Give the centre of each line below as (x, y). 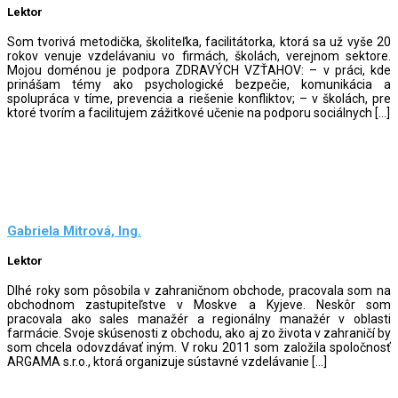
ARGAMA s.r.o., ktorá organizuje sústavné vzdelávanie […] (167, 361)
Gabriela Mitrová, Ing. (74, 231)
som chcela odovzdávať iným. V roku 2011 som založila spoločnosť (199, 347)
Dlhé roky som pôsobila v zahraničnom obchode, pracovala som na (199, 290)
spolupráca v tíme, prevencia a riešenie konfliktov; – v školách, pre (199, 98)
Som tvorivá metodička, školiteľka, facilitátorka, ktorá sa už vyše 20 (199, 41)
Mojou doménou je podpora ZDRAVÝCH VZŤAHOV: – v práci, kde (199, 70)
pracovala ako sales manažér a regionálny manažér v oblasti (199, 318)
